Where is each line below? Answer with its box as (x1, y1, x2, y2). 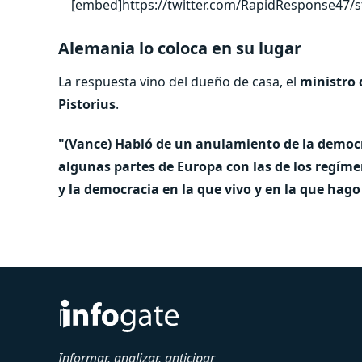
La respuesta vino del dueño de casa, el (58, 72, 300, 90)
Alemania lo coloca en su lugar (58, 36, 301, 59)
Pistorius (58, 95, 116, 113)
